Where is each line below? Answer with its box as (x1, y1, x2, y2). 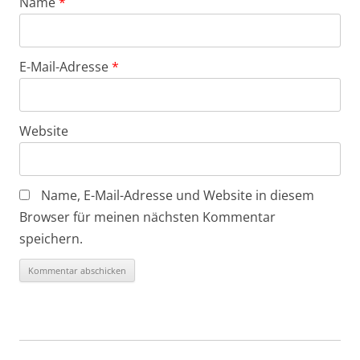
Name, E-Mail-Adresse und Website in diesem (41, 186, 314, 204)
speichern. (19, 230, 83, 247)
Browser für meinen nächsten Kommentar (19, 208, 276, 226)
